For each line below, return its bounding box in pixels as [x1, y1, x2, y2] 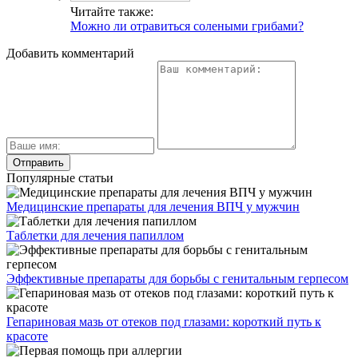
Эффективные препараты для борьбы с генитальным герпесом [6, 272, 348, 286]
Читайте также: [70, 5, 153, 19]
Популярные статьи [6, 171, 113, 185]
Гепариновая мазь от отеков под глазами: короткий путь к [6, 315, 321, 329]
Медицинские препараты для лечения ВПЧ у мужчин [6, 200, 300, 214]
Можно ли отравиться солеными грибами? [70, 19, 304, 34]
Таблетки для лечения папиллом [6, 229, 184, 243]
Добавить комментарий [6, 46, 134, 61]
